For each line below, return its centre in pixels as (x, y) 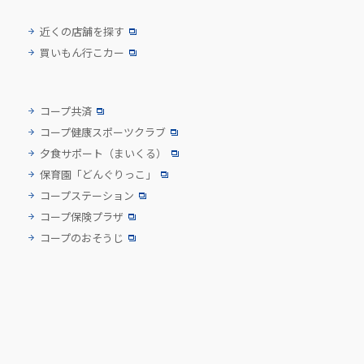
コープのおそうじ (82, 237)
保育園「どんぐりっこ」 (98, 174)
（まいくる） (135, 153)
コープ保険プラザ (82, 216)
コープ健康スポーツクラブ (103, 132)
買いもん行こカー (82, 52)
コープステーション (87, 195)
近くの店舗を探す (82, 31)
